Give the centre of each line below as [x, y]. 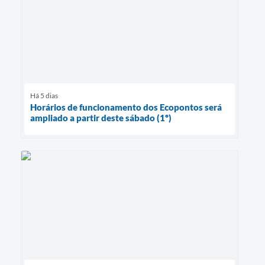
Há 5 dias [44, 95]
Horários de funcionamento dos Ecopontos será [126, 107]
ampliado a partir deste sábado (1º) [101, 117]
